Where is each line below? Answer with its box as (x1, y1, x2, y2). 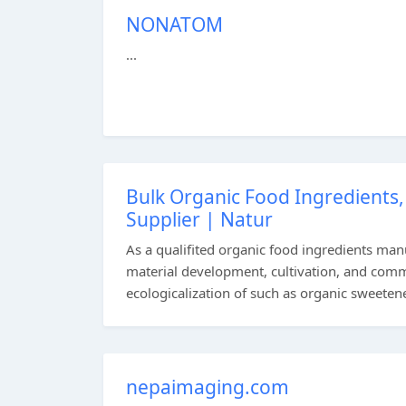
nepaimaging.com (126, 374, 289, 400)
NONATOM (126, 12, 223, 37)
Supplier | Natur (126, 207, 273, 232)
